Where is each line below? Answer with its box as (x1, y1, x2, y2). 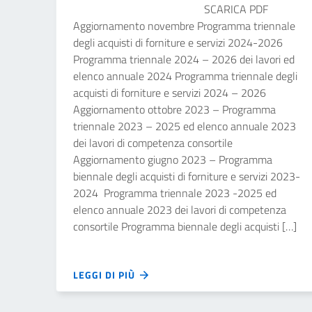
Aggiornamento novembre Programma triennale (73, 17, 295, 34)
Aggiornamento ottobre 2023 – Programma (73, 101, 276, 118)
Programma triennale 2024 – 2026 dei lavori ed (73, 51, 295, 68)
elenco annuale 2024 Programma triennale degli (73, 68, 297, 84)
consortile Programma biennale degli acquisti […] (73, 218, 297, 235)
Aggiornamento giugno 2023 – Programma (73, 151, 272, 168)
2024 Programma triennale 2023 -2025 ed (73, 185, 276, 201)
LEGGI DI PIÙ (73, 267, 138, 282)
